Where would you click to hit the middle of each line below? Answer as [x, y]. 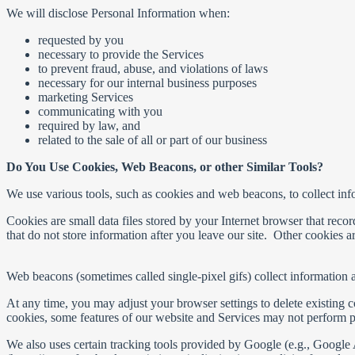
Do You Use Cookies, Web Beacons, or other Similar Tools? [165, 167]
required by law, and [89, 126]
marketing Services [86, 97]
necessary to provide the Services [122, 54]
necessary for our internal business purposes [147, 83]
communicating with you [100, 111]
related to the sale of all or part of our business [153, 140]
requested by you [81, 40]
